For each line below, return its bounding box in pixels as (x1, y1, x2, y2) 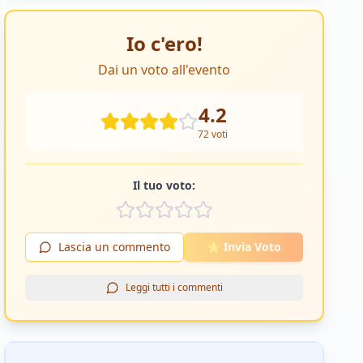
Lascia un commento (58, 239, 171, 255)
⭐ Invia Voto (206, 239, 281, 255)
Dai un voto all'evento (98, 61, 231, 79)
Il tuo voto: (133, 177, 196, 194)
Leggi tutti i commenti (125, 280, 223, 295)
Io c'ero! (126, 30, 203, 58)
